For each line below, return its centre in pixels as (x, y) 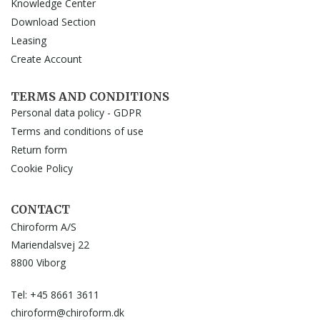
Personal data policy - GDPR (76, 112)
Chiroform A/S (44, 227)
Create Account (46, 59)
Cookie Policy (42, 168)
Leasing (29, 40)
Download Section (53, 22)
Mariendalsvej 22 (50, 245)
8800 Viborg (38, 262)
